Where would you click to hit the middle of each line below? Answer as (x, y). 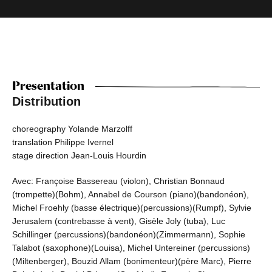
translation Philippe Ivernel (63, 142)
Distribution (46, 102)
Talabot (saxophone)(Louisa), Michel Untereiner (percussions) (131, 248)
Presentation (48, 86)
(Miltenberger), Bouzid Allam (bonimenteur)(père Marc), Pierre (132, 261)
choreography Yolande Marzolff (72, 129)
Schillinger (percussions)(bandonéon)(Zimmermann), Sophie (129, 235)
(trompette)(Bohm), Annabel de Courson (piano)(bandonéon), (131, 195)
